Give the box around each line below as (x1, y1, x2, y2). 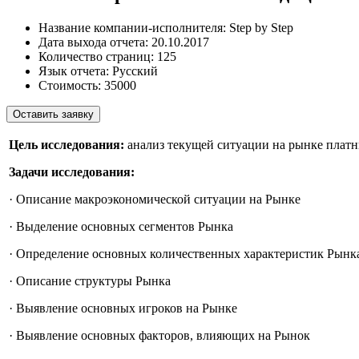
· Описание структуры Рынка (9, 273, 171, 288)
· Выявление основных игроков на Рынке (9, 301, 237, 315)
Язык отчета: (38, 63, 109, 78)
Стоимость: (38, 78, 101, 92)
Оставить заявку (13, 107, 94, 120)
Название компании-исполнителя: (38, 20, 226, 34)
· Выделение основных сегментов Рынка (9, 219, 233, 233)
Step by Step (229, 20, 293, 34)
